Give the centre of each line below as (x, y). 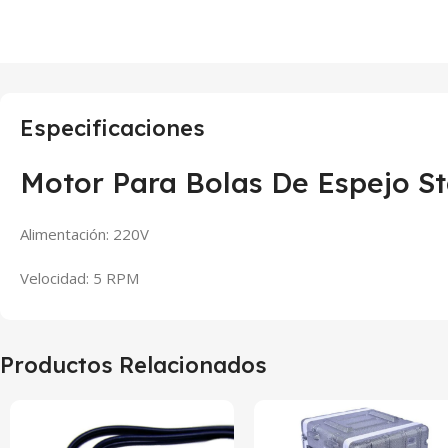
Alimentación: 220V (84, 234)
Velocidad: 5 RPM (79, 278)
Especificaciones (112, 128)
